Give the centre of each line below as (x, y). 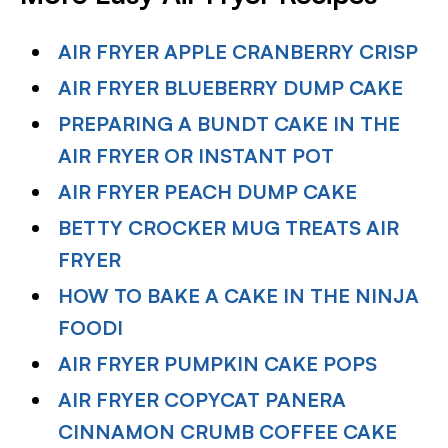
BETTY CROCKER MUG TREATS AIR (229, 227)
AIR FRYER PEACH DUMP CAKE (208, 191)
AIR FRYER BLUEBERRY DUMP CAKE (231, 87)
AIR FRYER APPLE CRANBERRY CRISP (238, 51)
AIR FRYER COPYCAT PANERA (202, 399)
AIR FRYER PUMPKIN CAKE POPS (218, 363)
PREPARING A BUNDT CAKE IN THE (229, 123)
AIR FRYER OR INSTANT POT (196, 155)
